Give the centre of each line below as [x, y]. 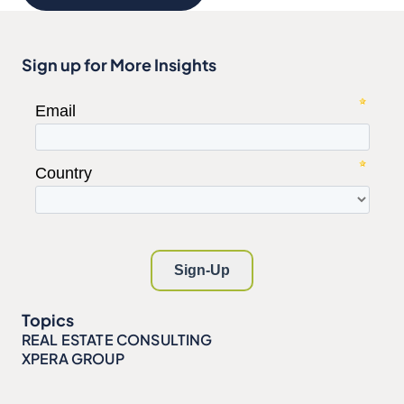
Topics [48, 320]
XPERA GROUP [73, 359]
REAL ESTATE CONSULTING [117, 340]
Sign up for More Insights [119, 65]
